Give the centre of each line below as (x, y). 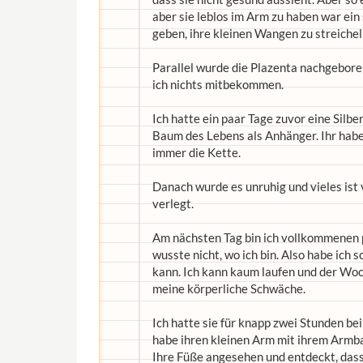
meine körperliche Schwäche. (229, 288)
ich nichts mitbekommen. (218, 84)
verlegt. (173, 203)
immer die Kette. (196, 152)
